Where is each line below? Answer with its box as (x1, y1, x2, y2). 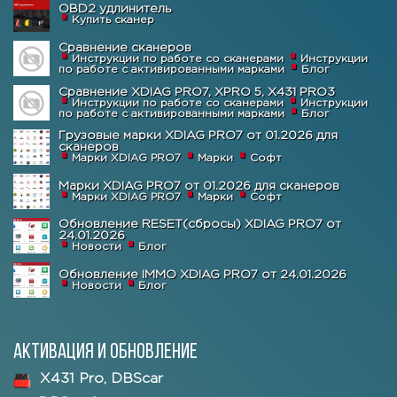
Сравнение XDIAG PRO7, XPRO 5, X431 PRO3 (58, 86, 335, 97)
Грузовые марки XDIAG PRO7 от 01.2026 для (58, 130, 338, 142)
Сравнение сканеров (58, 42, 191, 53)
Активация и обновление (13, 342, 198, 364)
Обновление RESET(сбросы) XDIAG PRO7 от (58, 219, 341, 230)
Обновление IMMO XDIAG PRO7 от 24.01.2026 (58, 269, 346, 280)
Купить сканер (71, 14, 154, 25)
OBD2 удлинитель (58, 3, 171, 14)
